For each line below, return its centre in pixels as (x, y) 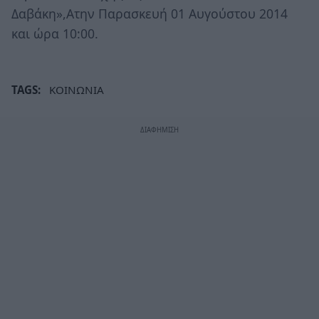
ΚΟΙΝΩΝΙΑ (77, 89)
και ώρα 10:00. (55, 34)
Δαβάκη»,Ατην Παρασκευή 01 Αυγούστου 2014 (150, 14)
